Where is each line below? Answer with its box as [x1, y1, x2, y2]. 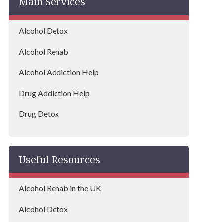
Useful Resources [18, 153, 100, 166]
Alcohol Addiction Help [18, 67, 99, 77]
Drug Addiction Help [18, 88, 90, 98]
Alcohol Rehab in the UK [18, 183, 101, 193]
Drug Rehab [18, 130, 59, 139]
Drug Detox [18, 109, 59, 118]
